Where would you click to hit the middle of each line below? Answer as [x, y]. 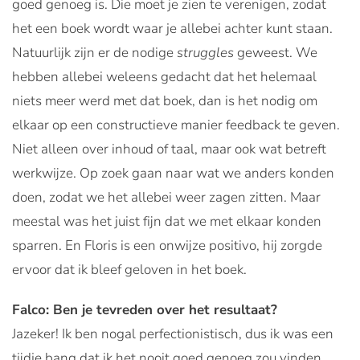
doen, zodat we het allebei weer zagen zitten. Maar [166, 197]
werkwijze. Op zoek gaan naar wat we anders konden [173, 173]
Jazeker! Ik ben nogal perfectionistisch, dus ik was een [173, 333]
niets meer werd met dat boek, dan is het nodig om [165, 100]
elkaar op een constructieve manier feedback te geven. [176, 125]
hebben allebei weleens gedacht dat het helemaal [164, 76]
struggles [205, 52]
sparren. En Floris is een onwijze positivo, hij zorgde [167, 245]
